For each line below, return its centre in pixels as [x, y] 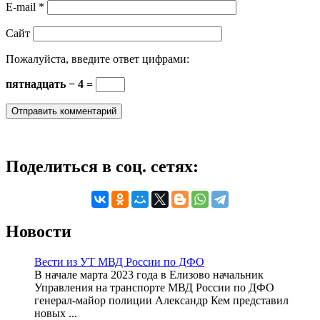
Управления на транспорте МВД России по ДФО [154, 287]
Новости [39, 231]
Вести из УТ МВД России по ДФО [119, 261]
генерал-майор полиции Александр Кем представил [161, 300]
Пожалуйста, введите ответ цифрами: [97, 59]
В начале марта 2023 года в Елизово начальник [149, 274]
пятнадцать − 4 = [51, 84]
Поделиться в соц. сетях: [102, 166]
